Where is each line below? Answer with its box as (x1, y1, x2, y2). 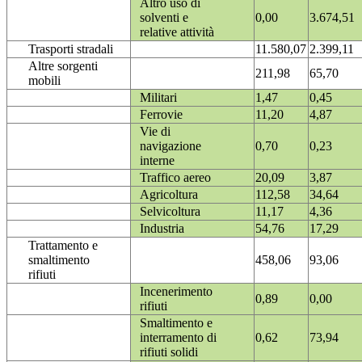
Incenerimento (140, 284, 213, 299)
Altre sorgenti (28, 59, 98, 74)
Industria (140, 221, 184, 236)
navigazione (140, 139, 201, 154)
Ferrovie (140, 107, 183, 122)
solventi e (140, 11, 188, 25)
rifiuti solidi (140, 345, 198, 360)
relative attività (140, 25, 214, 40)
